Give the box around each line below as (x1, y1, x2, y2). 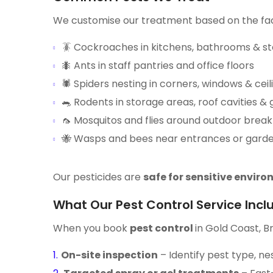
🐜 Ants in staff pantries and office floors (62, 58, 254, 73)
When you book (53, 221, 130, 235)
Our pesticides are (53, 170, 143, 184)
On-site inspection (60, 248, 158, 262)
